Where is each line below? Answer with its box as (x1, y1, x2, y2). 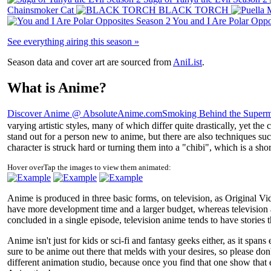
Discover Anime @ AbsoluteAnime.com (7, 108, 162, 119)
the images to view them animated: (56, 163, 171, 172)
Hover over (7, 163, 44, 172)
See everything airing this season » (7, 36, 139, 47)
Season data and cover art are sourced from (7, 56, 173, 67)
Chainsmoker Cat (7, 4, 74, 15)
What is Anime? (7, 79, 106, 96)
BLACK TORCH (158, 4, 229, 15)
